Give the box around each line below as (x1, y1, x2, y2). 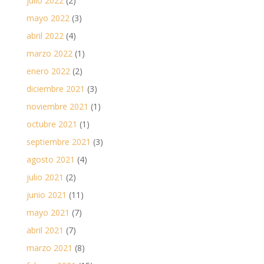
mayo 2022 (26, 12, 70, 24)
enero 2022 (26, 65, 70, 77)
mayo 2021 (26, 207, 70, 219)
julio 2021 (26, 171, 64, 183)
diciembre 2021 (26, 83, 85, 95)
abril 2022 (26, 30, 64, 42)
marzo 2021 (26, 242, 72, 254)
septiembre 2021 (26, 136, 91, 148)
